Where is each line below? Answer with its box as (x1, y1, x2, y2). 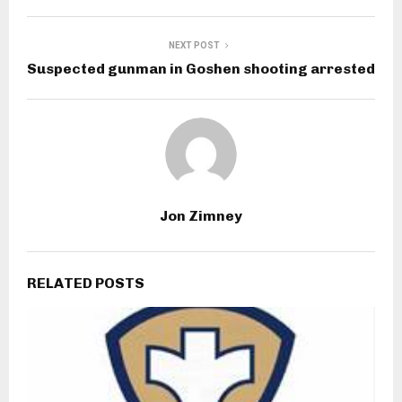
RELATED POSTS (27, 274, 144, 292)
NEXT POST (168, 39, 220, 50)
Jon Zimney (160, 206, 242, 224)
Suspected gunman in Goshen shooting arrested (27, 59, 375, 77)
